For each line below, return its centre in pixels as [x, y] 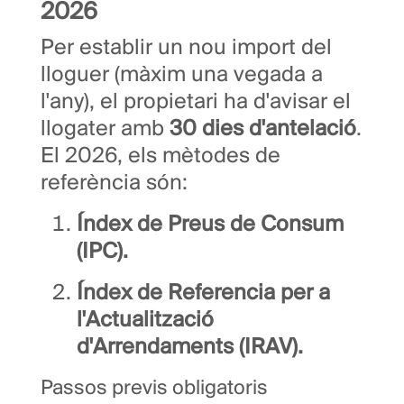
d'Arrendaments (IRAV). [190, 348]
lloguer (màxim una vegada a [182, 76]
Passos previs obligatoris [154, 389]
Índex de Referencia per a [203, 294]
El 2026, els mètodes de [161, 157]
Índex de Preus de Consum [210, 225]
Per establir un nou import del [186, 49]
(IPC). [102, 252]
